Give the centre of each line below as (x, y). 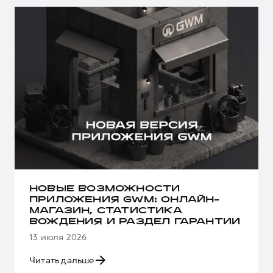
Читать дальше (62, 260)
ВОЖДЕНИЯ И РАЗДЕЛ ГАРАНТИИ (135, 222)
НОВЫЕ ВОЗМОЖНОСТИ (105, 189)
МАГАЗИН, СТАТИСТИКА (106, 211)
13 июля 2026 (58, 237)
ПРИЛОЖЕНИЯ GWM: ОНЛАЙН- (125, 200)
